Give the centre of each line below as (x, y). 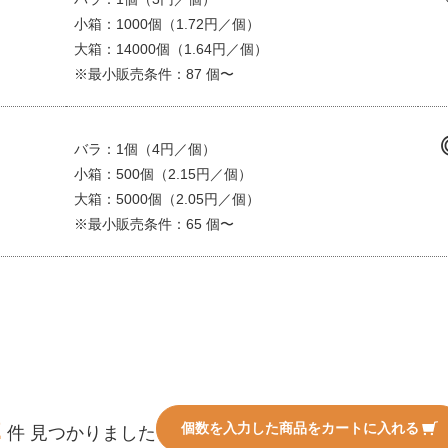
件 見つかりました (81, 432)
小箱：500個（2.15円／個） (163, 173)
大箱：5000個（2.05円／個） (167, 198)
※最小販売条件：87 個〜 (154, 73)
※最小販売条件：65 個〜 (154, 223)
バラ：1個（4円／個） (145, 148)
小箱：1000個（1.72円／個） (167, 23)
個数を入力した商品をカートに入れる (300, 427)
